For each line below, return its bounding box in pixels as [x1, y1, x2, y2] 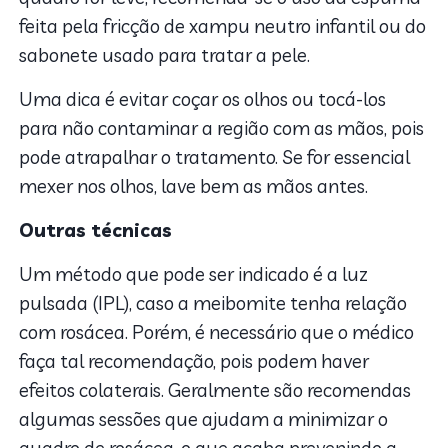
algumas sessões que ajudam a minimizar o [19, 407, 389, 432]
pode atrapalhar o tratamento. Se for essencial [19, 145, 411, 170]
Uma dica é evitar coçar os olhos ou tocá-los [19, 87, 387, 112]
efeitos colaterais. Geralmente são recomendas [19, 378, 412, 403]
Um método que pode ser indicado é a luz [19, 262, 369, 287]
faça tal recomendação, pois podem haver [19, 349, 370, 374]
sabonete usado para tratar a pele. [19, 43, 311, 68]
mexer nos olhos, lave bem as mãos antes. [19, 174, 369, 199]
